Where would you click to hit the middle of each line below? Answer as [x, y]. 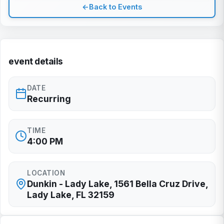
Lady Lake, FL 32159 [71, 194]
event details [36, 61]
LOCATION [46, 173]
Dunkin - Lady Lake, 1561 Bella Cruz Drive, [117, 183]
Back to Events [115, 7]
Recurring [49, 98]
